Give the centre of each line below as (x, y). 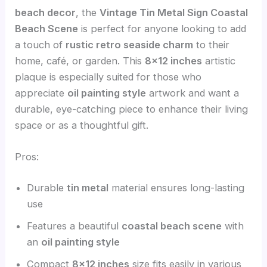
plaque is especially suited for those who (108, 77)
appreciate (41, 93)
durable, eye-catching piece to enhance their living (132, 109)
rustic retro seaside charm (130, 45)
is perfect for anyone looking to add (162, 29)
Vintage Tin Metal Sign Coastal (174, 13)
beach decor (46, 13)
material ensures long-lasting (177, 187)
